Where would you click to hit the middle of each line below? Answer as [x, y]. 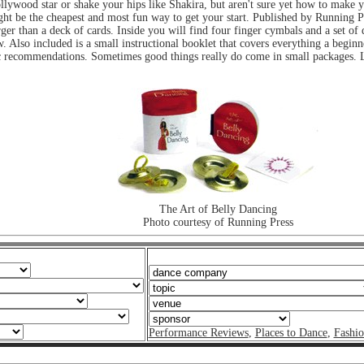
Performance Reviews [198, 332]
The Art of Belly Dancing [218, 209]
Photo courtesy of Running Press [218, 222]
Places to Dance [291, 332]
